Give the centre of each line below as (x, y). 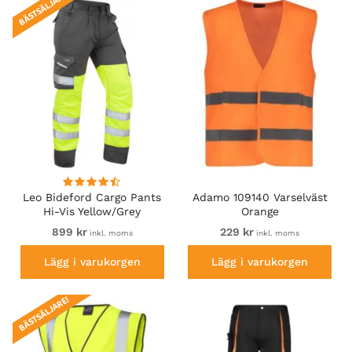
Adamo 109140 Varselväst (260, 197)
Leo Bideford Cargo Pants (92, 197)
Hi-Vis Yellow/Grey (92, 211)
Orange (260, 211)
